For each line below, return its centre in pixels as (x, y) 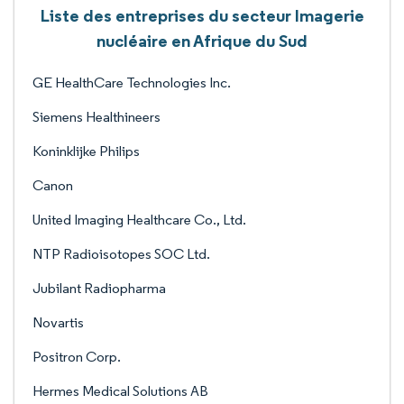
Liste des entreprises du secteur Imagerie (202, 15)
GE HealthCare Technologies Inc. (132, 83)
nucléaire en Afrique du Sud (202, 41)
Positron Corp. (77, 357)
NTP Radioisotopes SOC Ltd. (121, 254)
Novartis (58, 322)
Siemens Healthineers (96, 117)
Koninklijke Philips (86, 151)
